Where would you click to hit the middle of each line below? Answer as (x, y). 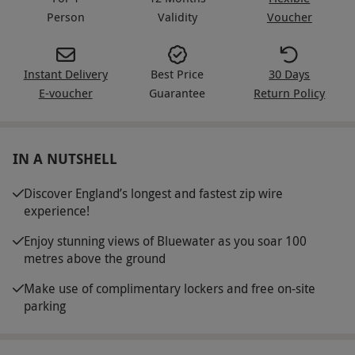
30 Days (290, 73)
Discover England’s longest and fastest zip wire (153, 193)
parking (45, 305)
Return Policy (290, 92)
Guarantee (177, 92)
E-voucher (65, 92)
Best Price (177, 73)
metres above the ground (95, 258)
